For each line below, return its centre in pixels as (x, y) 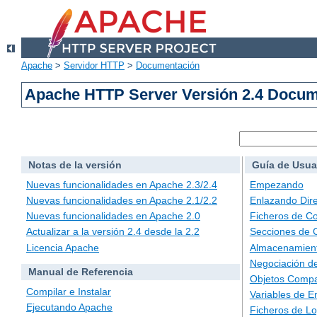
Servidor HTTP (94, 66)
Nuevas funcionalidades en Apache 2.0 (113, 216)
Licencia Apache (63, 247)
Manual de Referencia (80, 272)
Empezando (276, 184)
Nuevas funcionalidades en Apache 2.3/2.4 (122, 184)
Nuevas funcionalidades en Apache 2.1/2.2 (122, 201)
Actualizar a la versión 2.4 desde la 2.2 (113, 232)
